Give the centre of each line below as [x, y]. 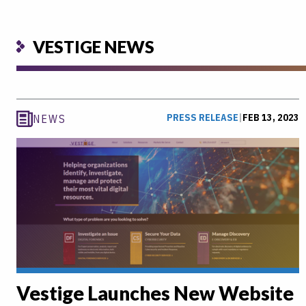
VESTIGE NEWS [94, 46]
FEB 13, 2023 [271, 117]
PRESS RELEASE [203, 117]
